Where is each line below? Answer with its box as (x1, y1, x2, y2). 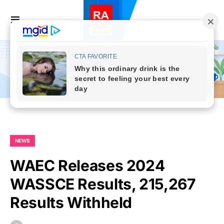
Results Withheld (10, 193, 132, 212)
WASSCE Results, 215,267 (10, 175, 195, 193)
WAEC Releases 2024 (10, 156, 165, 175)
